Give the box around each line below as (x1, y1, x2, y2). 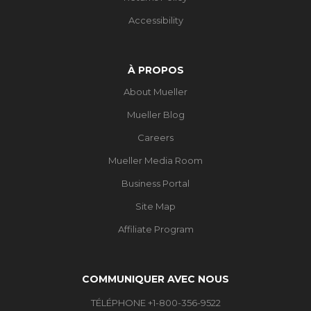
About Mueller (124, 85, 187, 97)
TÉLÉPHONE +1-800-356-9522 (90, 296, 221, 308)
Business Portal (121, 177, 190, 189)
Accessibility (128, 14, 183, 26)
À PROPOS (127, 63, 184, 76)
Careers (137, 131, 174, 143)
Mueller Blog (126, 108, 185, 120)
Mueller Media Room (108, 154, 203, 166)
